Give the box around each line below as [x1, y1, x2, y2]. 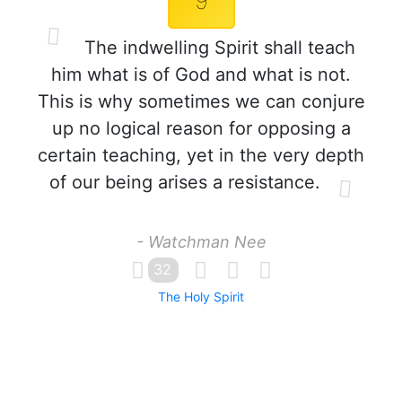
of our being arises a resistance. [49, 171, 320, 193]
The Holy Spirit [158, 289, 244, 304]
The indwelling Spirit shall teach [79, 37, 355, 58]
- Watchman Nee [135, 232, 267, 251]
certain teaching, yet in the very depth [38, 144, 364, 166]
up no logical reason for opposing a [51, 118, 351, 139]
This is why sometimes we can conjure [37, 91, 365, 112]
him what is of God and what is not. [51, 64, 351, 85]
